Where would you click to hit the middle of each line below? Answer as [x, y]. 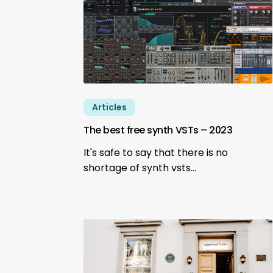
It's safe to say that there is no [156, 152]
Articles [110, 107]
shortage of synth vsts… [140, 168]
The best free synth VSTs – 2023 [158, 130]
